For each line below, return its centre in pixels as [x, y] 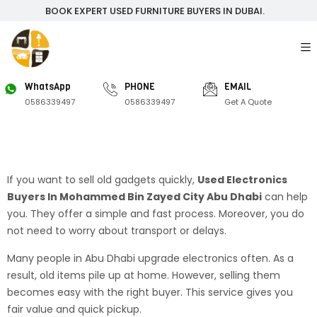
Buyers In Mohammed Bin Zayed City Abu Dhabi [134, 197]
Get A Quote [248, 102]
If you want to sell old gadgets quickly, [102, 180]
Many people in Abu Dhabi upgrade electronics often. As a [150, 258]
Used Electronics [242, 180]
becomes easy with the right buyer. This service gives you [150, 292]
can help [285, 197]
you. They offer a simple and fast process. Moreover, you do [156, 214]
